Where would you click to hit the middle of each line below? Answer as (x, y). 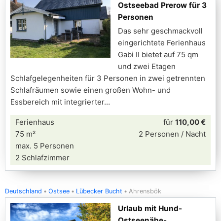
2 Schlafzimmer (42, 158)
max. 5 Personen (45, 146)
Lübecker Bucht (99, 191)
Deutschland (23, 191)
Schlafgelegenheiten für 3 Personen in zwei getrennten (108, 78)
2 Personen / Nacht (172, 134)
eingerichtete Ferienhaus (162, 43)
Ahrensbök (145, 191)
